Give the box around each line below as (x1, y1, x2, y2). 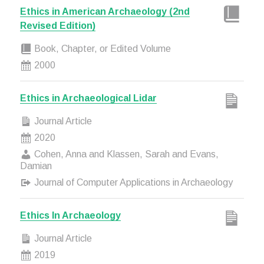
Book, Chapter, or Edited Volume (31, 44, 171, 54)
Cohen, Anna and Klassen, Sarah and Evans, (31, 149, 219, 159)
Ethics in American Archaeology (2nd (19, 6, 190, 16)
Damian (19, 161, 52, 171)
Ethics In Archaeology (19, 210, 121, 220)
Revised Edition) (19, 21, 95, 31)
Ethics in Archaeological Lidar (19, 93, 157, 103)
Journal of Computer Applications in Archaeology (31, 177, 233, 187)
